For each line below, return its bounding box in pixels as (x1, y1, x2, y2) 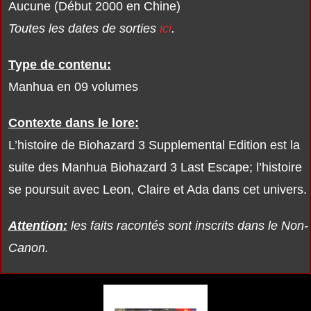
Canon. (8, 241, 49, 255)
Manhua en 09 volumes (8, 80, 138, 94)
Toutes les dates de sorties (8, 22, 160, 35)
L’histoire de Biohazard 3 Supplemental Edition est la (8, 138, 300, 152)
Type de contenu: (8, 58, 111, 72)
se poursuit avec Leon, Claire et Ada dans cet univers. (8, 183, 307, 196)
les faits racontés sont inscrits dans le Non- (67, 219, 308, 233)
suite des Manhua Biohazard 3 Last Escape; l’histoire (8, 160, 302, 174)
